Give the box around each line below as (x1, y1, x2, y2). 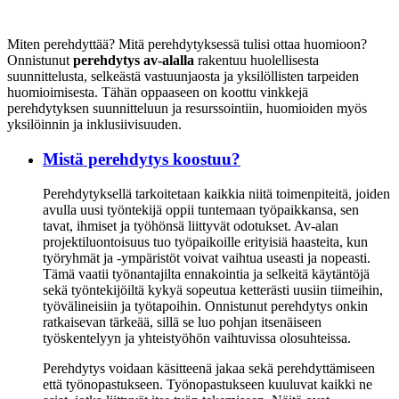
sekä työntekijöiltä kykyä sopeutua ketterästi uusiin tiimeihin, (43, 281, 383, 297)
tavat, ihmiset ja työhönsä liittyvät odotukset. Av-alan (43, 217, 338, 233)
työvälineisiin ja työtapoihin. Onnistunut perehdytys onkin (43, 297, 368, 313)
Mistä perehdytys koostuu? (43, 149, 240, 168)
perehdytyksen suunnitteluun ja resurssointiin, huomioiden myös (7, 101, 367, 117)
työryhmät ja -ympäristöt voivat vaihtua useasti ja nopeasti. (43, 249, 370, 265)
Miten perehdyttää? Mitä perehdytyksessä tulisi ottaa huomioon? (7, 37, 367, 53)
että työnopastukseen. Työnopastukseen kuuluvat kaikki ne (43, 376, 372, 392)
